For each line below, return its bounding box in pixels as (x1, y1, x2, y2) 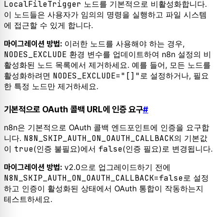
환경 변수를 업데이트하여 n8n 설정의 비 (67, 49, 211, 59)
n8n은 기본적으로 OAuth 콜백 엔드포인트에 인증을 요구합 (4, 123, 209, 133)
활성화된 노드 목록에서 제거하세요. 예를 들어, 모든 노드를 (4, 60, 211, 70)
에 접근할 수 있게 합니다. (4, 20, 93, 30)
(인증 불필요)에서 (33, 144, 98, 154)
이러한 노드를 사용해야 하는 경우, (62, 38, 185, 48)
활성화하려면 (4, 70, 53, 80)
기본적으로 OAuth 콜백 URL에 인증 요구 (4, 104, 143, 114)
